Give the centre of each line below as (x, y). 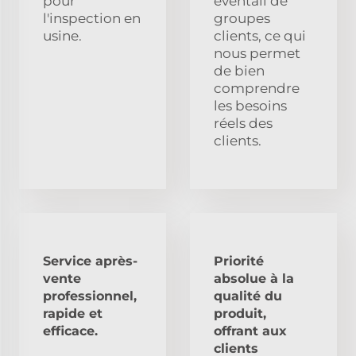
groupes (242, 18)
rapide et (73, 313)
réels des (243, 123)
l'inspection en (92, 18)
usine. (62, 35)
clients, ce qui (260, 35)
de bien (239, 70)
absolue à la (254, 278)
